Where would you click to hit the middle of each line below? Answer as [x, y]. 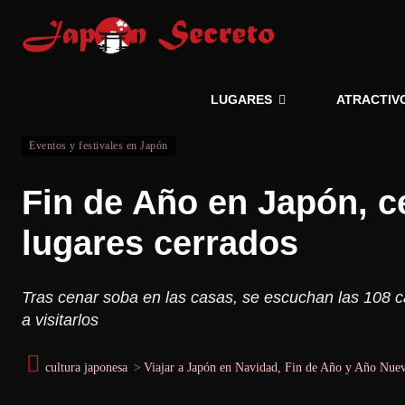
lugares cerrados [160, 243]
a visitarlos [60, 320]
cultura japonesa [86, 367]
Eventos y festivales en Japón [99, 146]
